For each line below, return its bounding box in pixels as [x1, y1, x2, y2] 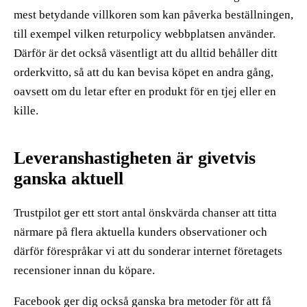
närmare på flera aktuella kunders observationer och [14, 225, 267, 238]
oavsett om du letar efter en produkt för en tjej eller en [14, 84, 276, 98]
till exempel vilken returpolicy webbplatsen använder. [14, 27, 275, 40]
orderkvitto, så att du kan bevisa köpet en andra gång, [14, 65, 273, 79]
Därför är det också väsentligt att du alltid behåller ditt [14, 46, 278, 60]
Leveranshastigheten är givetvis [14, 147, 256, 168]
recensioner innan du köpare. [14, 263, 155, 277]
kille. [14, 103, 38, 117]
